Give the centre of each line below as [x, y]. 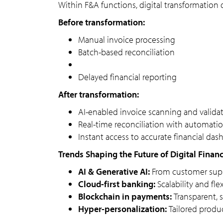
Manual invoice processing [127, 40]
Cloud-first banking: [118, 184]
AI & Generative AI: [115, 171]
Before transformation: [102, 22]
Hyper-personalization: [123, 209]
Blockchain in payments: [126, 196]
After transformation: [99, 94]
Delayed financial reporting [127, 77]
